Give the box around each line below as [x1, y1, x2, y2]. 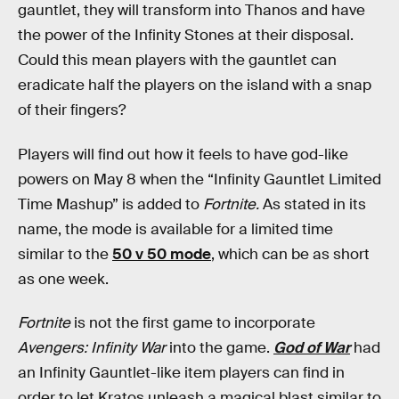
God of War [273, 338, 350, 358]
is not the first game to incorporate [70, 313, 315, 333]
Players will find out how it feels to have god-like [18, 144, 348, 164]
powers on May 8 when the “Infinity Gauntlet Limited [18, 169, 381, 189]
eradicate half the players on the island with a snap [18, 75, 371, 94]
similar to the [18, 244, 112, 264]
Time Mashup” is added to [18, 194, 203, 214]
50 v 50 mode [112, 244, 211, 264]
